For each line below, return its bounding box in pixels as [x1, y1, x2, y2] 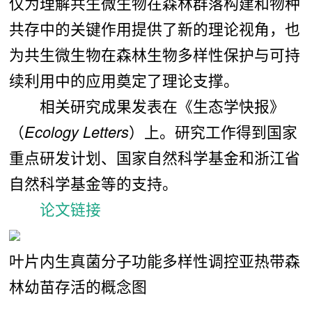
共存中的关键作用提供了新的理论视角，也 [8, 17, 300, 39]
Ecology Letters [24, 120, 129, 142]
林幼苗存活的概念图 [8, 274, 147, 297]
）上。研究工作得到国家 [128, 120, 297, 142]
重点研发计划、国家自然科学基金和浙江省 [8, 146, 300, 168]
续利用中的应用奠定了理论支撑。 [8, 68, 239, 91]
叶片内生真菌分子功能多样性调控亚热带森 [8, 249, 300, 271]
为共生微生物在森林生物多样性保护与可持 [8, 42, 300, 65]
